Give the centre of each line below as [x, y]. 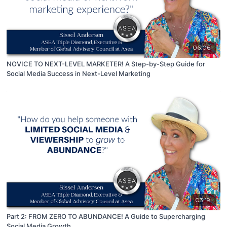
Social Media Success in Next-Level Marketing [79, 73]
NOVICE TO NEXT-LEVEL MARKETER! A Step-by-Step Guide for [106, 64]
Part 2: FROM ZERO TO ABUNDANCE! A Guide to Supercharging [106, 216]
